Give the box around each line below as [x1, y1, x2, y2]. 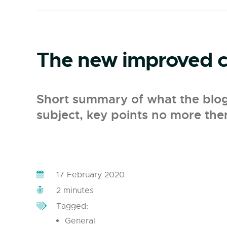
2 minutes [56, 185, 94, 196]
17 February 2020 [56, 170, 125, 180]
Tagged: [54, 201, 88, 212]
